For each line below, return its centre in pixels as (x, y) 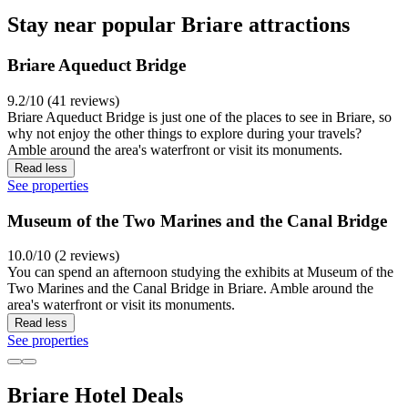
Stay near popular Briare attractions (178, 25)
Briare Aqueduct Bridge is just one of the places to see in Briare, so (199, 117)
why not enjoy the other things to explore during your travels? (184, 133)
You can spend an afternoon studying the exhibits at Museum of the (200, 272)
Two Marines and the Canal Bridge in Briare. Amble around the (190, 289)
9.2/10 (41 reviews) (63, 100)
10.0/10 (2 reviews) (63, 256)
